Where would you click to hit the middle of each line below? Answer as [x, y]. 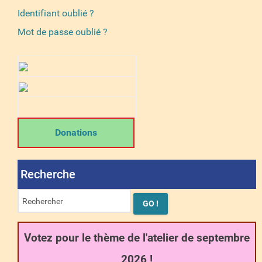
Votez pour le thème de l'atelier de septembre [137, 238]
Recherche [48, 175]
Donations [76, 133]
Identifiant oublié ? [56, 13]
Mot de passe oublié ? [63, 32]
